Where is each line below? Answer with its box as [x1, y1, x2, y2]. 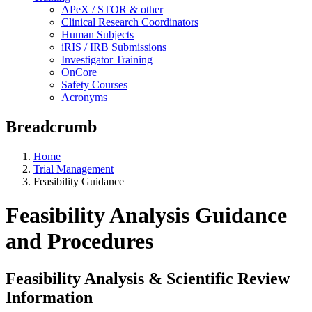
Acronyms [61, 91, 107, 103]
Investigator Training [61, 53, 153, 65]
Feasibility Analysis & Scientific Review [6, 269, 290, 288]
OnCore [61, 65, 97, 78]
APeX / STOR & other [61, 3, 163, 15]
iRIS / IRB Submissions [61, 40, 166, 53]
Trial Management [33, 162, 114, 175]
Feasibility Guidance [33, 175, 124, 187]
